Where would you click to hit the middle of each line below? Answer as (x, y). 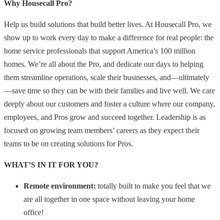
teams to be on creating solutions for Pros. (69, 143)
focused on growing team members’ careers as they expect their (102, 130)
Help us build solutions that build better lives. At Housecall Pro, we (108, 24)
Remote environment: (61, 186)
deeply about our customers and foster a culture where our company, (110, 104)
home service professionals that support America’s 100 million (100, 51)
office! (34, 212)
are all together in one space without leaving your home (109, 199)
